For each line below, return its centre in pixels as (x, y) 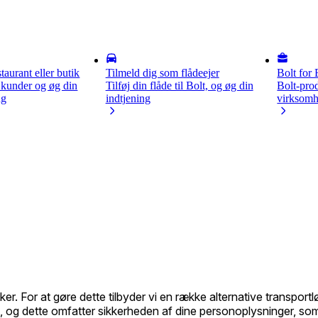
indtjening (128, 98)
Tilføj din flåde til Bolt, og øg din (179, 86)
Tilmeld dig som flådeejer (162, 73)
